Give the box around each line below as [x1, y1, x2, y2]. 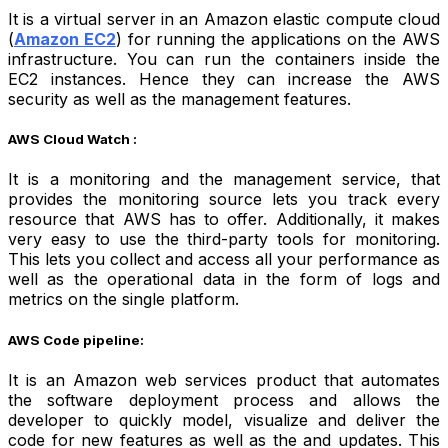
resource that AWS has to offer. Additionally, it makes [8, 209, 440, 230]
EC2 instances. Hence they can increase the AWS [8, 69, 440, 89]
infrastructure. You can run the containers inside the [8, 49, 440, 69]
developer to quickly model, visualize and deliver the [8, 409, 440, 430]
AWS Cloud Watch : [8, 131, 137, 148]
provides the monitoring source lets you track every [8, 189, 440, 210]
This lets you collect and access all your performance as [8, 249, 440, 270]
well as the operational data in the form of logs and [8, 269, 440, 290]
